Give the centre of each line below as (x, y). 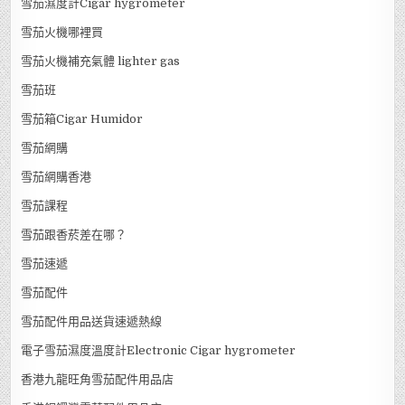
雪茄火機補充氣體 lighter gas (101, 61)
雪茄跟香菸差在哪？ (74, 234)
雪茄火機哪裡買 (62, 32)
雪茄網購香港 (57, 176)
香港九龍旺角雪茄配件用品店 (98, 379)
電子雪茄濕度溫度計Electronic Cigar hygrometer (159, 350)
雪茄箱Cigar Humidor (82, 118)
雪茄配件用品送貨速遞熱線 (92, 321)
